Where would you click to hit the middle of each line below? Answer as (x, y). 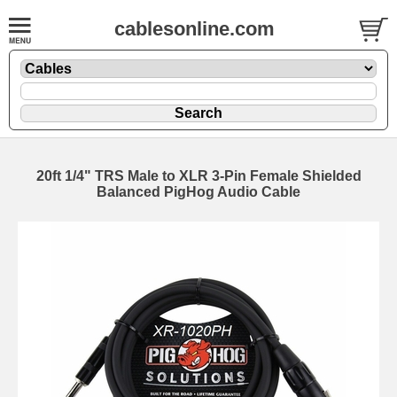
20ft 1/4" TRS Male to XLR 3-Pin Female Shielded (198, 175)
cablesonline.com (195, 29)
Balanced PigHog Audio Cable (198, 191)
